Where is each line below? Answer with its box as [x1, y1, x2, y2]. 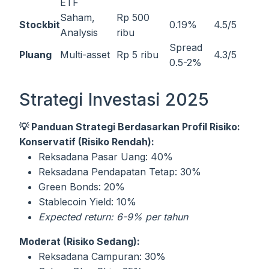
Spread [169, 41, 202, 54]
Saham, [60, 11, 95, 24]
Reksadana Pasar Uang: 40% [38, 151, 173, 163]
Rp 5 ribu [116, 49, 159, 61]
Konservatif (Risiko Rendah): [19, 136, 154, 148]
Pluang [19, 49, 52, 61]
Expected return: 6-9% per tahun [38, 211, 188, 223]
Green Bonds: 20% [38, 181, 125, 193]
